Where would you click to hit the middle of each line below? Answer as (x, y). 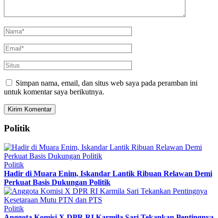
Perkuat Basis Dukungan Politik (57, 182)
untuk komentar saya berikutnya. (54, 91)
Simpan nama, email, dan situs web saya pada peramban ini (107, 83)
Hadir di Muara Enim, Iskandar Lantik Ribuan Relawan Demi (108, 173)
